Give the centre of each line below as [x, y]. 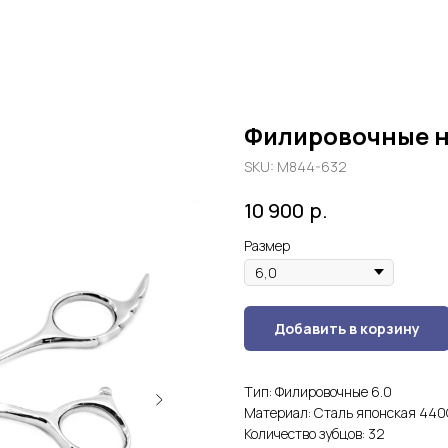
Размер [267, 245]
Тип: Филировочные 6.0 [318, 391]
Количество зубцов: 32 [314, 433]
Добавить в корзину [347, 328]
